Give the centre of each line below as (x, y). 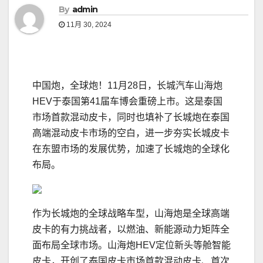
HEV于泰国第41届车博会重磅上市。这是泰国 (127, 102)
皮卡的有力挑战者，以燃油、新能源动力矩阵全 (131, 230)
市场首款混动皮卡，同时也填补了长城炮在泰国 (131, 117)
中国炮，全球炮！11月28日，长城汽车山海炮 (127, 86)
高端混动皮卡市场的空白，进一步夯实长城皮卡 (131, 133)
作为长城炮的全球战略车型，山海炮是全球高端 (131, 214)
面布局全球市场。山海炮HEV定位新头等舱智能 (131, 245)
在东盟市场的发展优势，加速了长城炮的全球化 (131, 149)
